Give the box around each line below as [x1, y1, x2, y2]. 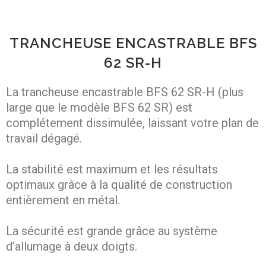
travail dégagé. [6, 131, 82, 145]
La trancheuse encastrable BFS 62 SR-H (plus [6, 84, 243, 99]
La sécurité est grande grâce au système [6, 223, 217, 238]
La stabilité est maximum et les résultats [6, 161, 218, 176]
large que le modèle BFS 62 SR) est [6, 100, 192, 115]
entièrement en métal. [6, 192, 120, 207]
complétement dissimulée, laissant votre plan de [6, 115, 259, 130]
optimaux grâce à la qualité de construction [6, 177, 232, 192]
